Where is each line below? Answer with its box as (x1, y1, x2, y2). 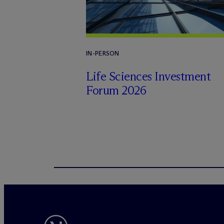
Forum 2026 (86, 83, 146, 97)
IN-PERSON (86, 49, 119, 57)
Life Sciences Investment (86, 69, 211, 83)
